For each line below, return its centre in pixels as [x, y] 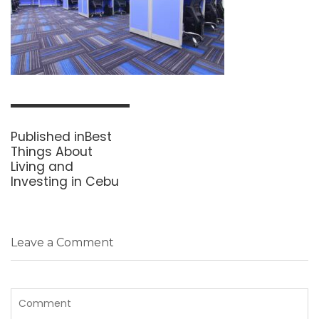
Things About [52, 151]
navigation [50, 127]
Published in [48, 136]
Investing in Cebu [67, 181]
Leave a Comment [62, 243]
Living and [42, 166]
